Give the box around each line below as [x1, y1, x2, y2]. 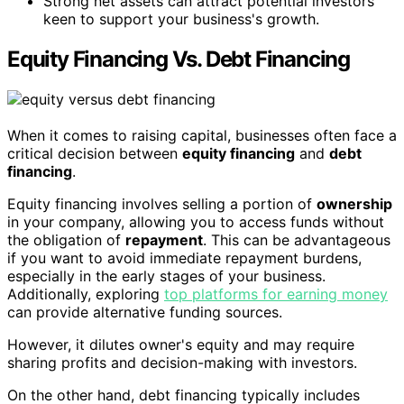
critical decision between [7, 144, 182, 163]
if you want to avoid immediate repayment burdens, [7, 249, 362, 268]
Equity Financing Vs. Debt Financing [7, 46, 350, 73]
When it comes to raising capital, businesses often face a [7, 126, 397, 145]
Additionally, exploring [7, 285, 164, 304]
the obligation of [7, 231, 125, 250]
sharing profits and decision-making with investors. [7, 353, 357, 372]
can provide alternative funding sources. [7, 303, 282, 322]
